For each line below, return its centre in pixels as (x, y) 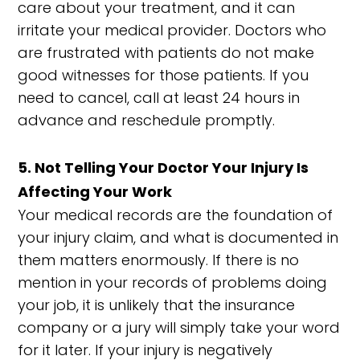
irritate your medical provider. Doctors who (172, 30)
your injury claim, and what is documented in (178, 237)
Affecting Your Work (95, 192)
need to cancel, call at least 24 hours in (159, 98)
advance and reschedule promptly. (147, 120)
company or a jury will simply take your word (179, 327)
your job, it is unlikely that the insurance (157, 305)
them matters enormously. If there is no (159, 260)
